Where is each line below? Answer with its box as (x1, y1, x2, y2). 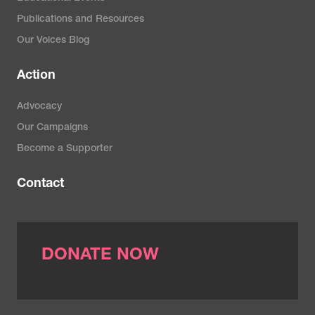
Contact (17, 178, 64, 191)
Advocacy (17, 102, 62, 112)
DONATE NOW (41, 247, 159, 264)
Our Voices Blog (17, 36, 89, 46)
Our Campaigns (17, 123, 88, 133)
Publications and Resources (17, 15, 144, 25)
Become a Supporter (17, 144, 112, 154)
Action (17, 70, 56, 82)
